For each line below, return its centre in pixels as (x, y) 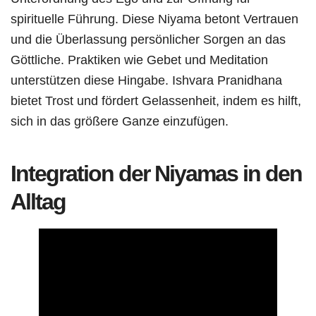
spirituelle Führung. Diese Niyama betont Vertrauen (154, 18)
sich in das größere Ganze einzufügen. (120, 121)
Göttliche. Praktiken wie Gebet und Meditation (139, 59)
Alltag (38, 201)
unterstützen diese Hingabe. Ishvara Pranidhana (146, 80)
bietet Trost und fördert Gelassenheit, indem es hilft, (156, 100)
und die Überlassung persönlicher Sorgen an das (148, 39)
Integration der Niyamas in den (156, 173)
